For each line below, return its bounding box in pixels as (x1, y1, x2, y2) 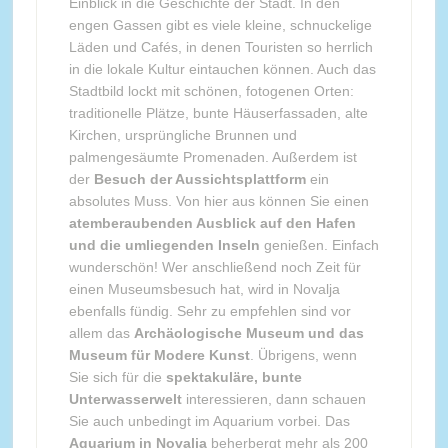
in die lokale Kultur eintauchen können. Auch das (68, 60, 376, 77)
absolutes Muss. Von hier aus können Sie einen (68, 192, 369, 209)
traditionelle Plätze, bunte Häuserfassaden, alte (68, 104, 368, 121)
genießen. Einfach (259, 236, 379, 253)
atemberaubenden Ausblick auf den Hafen (68, 214, 356, 231)
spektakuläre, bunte (165, 368, 302, 385)
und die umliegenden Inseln (68, 236, 260, 253)
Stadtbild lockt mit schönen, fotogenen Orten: (68, 82, 354, 99)
